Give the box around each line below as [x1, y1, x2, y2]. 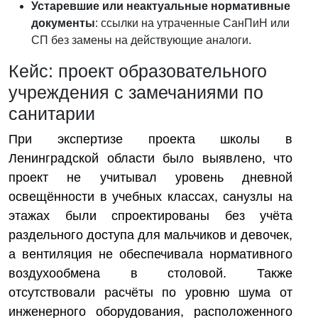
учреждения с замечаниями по [9, 82, 263, 102]
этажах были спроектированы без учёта [9, 209, 292, 223]
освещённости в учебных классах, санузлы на [9, 190, 292, 204]
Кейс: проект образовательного [9, 61, 267, 81]
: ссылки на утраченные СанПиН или [95, 17, 290, 29]
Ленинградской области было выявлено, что [9, 151, 292, 165]
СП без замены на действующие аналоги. [31, 34, 251, 46]
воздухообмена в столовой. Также [9, 266, 292, 280]
